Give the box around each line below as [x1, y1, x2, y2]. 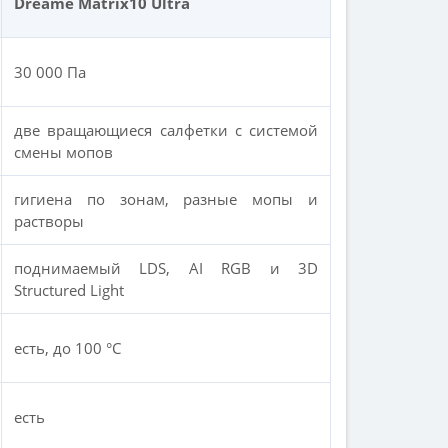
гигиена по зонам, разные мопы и [14, 189, 318, 209]
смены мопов [14, 142, 113, 162]
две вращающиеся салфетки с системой [14, 120, 318, 140]
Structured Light [14, 280, 124, 300]
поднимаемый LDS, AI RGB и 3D [14, 258, 318, 278]
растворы [14, 211, 84, 231]
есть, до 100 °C [14, 338, 121, 358]
